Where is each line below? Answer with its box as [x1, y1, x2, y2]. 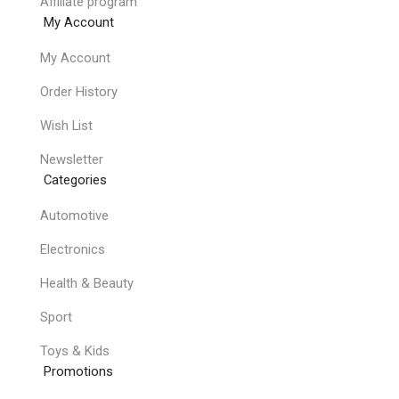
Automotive [39, 208, 109, 224]
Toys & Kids [39, 342, 110, 359]
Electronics [39, 241, 105, 258]
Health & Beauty [39, 275, 134, 292]
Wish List [39, 117, 93, 134]
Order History [39, 84, 118, 101]
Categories [44, 171, 108, 188]
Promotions [44, 362, 114, 379]
